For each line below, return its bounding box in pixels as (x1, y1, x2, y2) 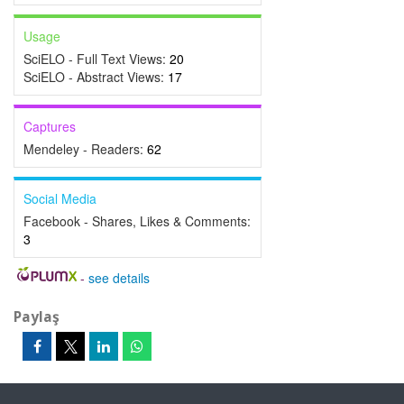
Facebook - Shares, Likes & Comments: (23, 212, 251, 230)
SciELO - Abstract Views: (23, 68, 168, 86)
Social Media (23, 189, 96, 207)
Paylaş (14, 307, 60, 326)
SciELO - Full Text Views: (23, 50, 170, 68)
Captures (23, 117, 76, 135)
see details (87, 269, 150, 287)
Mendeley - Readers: (23, 140, 147, 158)
